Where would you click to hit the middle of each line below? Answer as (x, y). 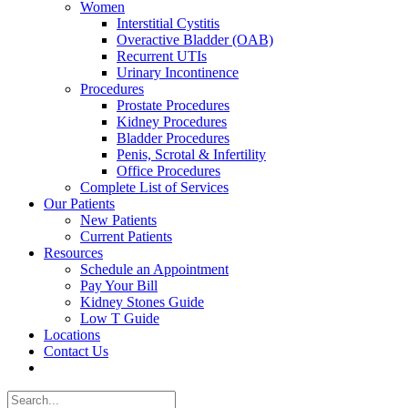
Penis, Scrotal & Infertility (191, 154)
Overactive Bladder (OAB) (195, 40)
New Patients (118, 220)
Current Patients (126, 236)
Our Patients (79, 204)
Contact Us (76, 351)
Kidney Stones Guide (142, 302)
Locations (72, 335)
